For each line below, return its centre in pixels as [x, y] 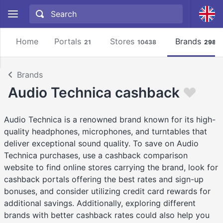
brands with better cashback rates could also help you [107, 215]
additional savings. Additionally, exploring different [100, 203]
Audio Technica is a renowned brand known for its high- [110, 120]
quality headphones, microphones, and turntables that [106, 132]
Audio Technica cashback [94, 93]
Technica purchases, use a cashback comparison [96, 156]
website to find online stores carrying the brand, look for [111, 167]
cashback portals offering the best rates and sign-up [104, 179]
